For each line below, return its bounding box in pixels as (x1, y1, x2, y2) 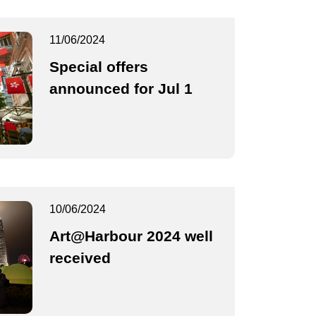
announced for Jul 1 (49, 80, 193, 97)
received (49, 250, 111, 267)
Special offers (49, 59, 148, 75)
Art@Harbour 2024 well (49, 228, 213, 245)
